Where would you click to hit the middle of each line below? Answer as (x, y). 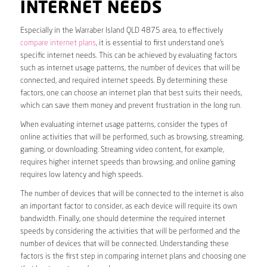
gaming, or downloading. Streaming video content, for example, (122, 150)
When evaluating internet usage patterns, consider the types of (124, 125)
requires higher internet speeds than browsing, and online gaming (128, 162)
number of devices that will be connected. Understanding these (124, 244)
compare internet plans (58, 43)
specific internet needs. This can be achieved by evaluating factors (128, 55)
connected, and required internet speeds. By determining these (124, 80)
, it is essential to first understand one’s (160, 43)
